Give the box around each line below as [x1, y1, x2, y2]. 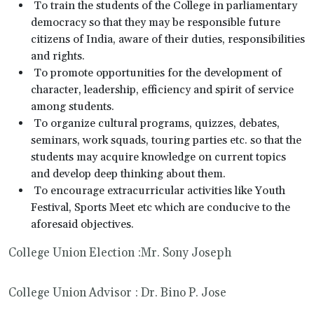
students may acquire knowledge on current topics [31, 149, 286, 164]
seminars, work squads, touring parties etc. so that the [31, 132, 301, 147]
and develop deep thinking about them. [31, 166, 226, 181]
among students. [31, 99, 114, 114]
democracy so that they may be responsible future [31, 15, 280, 29]
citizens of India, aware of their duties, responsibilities [31, 32, 305, 46]
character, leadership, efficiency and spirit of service [31, 82, 294, 97]
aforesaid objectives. [31, 217, 134, 231]
